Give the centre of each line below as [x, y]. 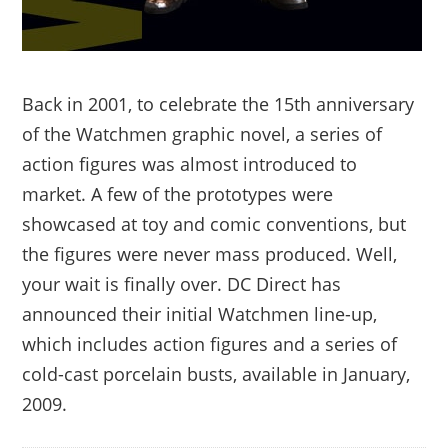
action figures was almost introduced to [190, 164]
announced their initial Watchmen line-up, [200, 314]
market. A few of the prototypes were [178, 194]
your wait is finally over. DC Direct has [182, 284]
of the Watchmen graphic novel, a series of [202, 134]
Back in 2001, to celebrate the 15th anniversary [218, 104]
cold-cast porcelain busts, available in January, [216, 374]
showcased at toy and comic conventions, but [214, 224]
